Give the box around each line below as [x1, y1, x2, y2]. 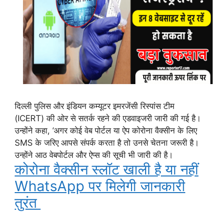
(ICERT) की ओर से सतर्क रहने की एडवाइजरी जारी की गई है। [15, 113, 201, 123]
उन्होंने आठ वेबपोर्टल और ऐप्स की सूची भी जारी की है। [15, 150, 173, 160]
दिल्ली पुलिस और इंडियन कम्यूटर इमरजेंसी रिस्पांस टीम [15, 101, 175, 111]
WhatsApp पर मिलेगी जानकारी [15, 177, 185, 195]
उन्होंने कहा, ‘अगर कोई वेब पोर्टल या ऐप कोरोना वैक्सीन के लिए [15, 125, 197, 135]
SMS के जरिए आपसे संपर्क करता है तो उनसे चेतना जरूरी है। [15, 137, 199, 148]
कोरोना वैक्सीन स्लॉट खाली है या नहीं [15, 160, 198, 178]
